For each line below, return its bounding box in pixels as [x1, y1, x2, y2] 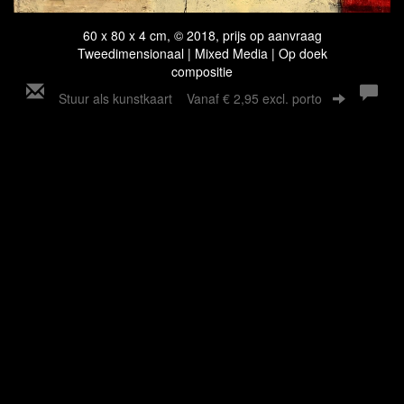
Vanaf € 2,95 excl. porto [187, 89, 322, 108]
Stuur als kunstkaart [59, 89, 187, 108]
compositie [171, 62, 233, 81]
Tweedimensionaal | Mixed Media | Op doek [77, 44, 327, 63]
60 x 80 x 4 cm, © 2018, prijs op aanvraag [82, 26, 322, 45]
